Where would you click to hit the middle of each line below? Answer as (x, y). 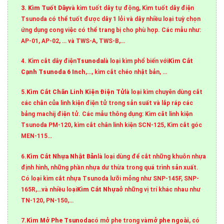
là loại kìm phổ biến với (136, 61)
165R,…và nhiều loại (49, 189)
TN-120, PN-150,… (47, 200)
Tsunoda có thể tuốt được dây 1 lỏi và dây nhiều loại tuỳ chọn (111, 19)
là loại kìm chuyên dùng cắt (164, 92)
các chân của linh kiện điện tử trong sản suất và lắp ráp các (107, 103)
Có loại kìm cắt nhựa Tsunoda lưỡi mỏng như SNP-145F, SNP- (110, 178)
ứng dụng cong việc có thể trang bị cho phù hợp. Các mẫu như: (111, 30)
